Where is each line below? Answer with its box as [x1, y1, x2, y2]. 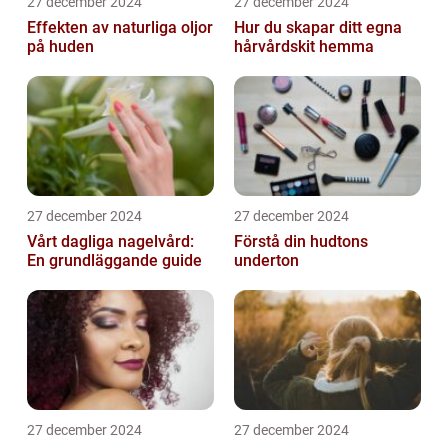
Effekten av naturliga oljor [27, 18, 213, 38]
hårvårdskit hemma [234, 37, 374, 57]
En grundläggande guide [27, 251, 202, 271]
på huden [27, 37, 94, 57]
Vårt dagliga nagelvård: [27, 232, 194, 252]
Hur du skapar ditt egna [234, 18, 402, 38]
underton [234, 251, 299, 271]
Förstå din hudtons [234, 232, 368, 252]
